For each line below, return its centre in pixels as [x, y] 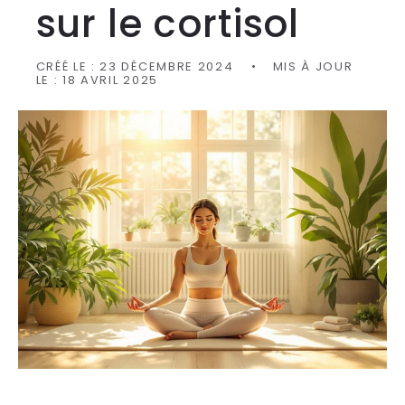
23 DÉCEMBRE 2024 [167, 66]
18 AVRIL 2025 [110, 80]
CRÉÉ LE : [68, 66]
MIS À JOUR [313, 66]
